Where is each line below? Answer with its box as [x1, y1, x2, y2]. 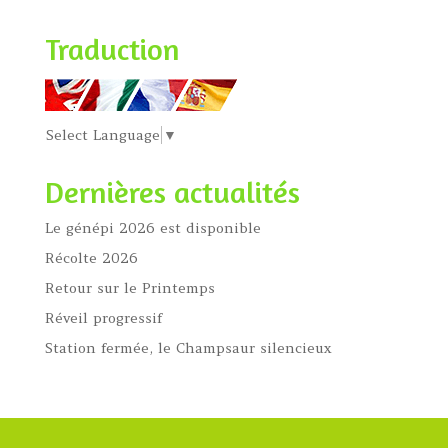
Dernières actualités [44, 174, 300, 211]
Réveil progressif [44, 309, 162, 328]
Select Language [45, 126, 160, 145]
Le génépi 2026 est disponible [44, 219, 261, 238]
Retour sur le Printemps [44, 279, 215, 298]
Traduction [44, 31, 180, 68]
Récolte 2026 [44, 249, 138, 268]
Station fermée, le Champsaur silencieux [44, 339, 331, 358]
